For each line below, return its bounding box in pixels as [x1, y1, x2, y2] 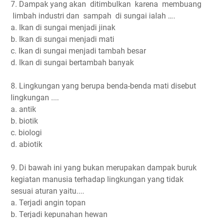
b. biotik [11, 116, 38, 126]
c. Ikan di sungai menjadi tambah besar [11, 46, 146, 55]
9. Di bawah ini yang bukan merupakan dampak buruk [11, 163, 197, 172]
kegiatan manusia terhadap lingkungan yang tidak [11, 174, 183, 184]
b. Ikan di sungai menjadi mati [11, 34, 114, 44]
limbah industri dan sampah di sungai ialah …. [11, 11, 175, 20]
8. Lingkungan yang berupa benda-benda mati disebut [11, 81, 196, 91]
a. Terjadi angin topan [11, 198, 86, 207]
